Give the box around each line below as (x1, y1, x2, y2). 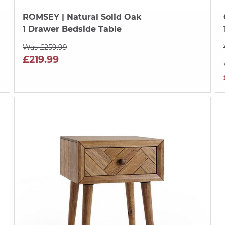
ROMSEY (22, 12, 59, 22)
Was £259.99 (22, 42, 67, 52)
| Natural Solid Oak (59, 12, 142, 22)
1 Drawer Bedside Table (22, 24, 122, 34)
